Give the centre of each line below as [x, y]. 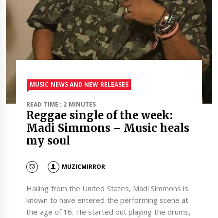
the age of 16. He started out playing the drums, [109, 212]
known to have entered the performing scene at [108, 200]
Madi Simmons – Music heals [108, 128]
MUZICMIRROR [83, 166]
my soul [48, 141]
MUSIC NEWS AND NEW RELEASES [79, 85]
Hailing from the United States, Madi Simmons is [108, 189]
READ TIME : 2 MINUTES [61, 105]
